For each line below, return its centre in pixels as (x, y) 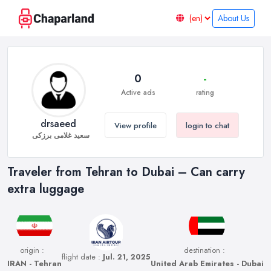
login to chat (207, 125)
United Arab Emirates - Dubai (207, 264)
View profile (135, 125)
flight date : (83, 257)
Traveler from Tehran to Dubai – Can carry (126, 172)
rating (205, 93)
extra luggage (46, 189)
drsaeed (58, 124)
